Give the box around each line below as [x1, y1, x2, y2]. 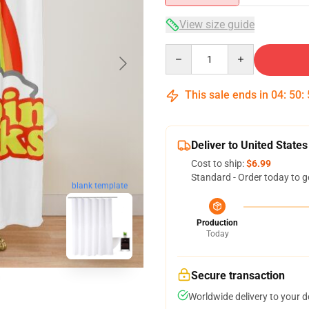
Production [197, 218, 238, 228]
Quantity [165, 45, 203, 56]
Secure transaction [191, 269, 285, 282]
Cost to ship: [191, 158, 246, 169]
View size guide [179, 18, 255, 31]
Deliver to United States [191, 139, 308, 152]
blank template [71, 181, 128, 191]
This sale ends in [182, 88, 271, 101]
